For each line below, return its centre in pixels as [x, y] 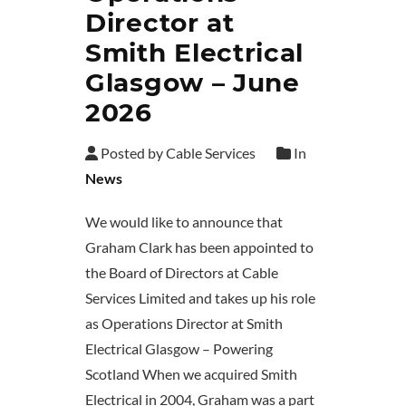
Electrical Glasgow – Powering [179, 349]
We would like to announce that [184, 222]
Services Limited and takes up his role [200, 298]
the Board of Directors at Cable [182, 273]
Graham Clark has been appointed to [199, 247]
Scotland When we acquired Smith [191, 374]
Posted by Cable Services [177, 153]
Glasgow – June [193, 83]
